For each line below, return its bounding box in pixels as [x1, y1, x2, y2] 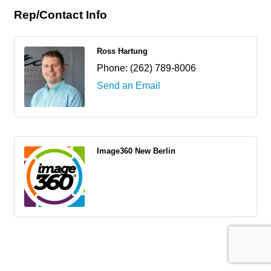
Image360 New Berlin [97, 146, 175, 155]
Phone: [97, 63, 128, 73]
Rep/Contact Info [14, 8, 107, 21]
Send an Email [97, 80, 160, 91]
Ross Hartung [97, 47, 148, 56]
